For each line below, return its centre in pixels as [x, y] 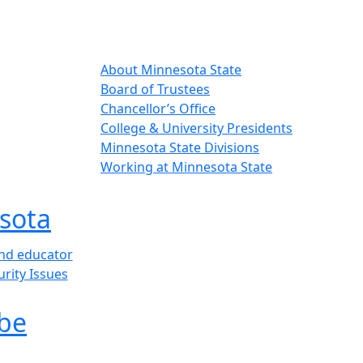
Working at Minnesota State [186, 167]
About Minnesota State [171, 70]
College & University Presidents [196, 128]
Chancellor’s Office [158, 109]
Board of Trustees [155, 89]
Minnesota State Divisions [180, 147]
